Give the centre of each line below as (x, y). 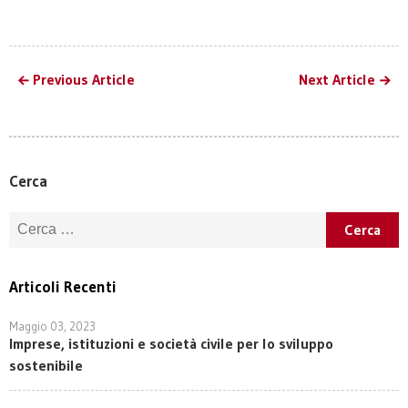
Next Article (337, 79)
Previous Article (84, 79)
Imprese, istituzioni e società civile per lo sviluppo (171, 343)
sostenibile (46, 365)
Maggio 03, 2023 (52, 326)
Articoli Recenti (63, 286)
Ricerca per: (44, 220)
